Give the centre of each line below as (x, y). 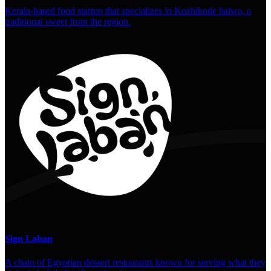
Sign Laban (29, 239)
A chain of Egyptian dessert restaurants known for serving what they (135, 263)
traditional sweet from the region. (68, 21)
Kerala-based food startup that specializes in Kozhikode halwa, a (128, 10)
